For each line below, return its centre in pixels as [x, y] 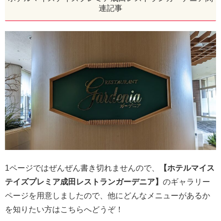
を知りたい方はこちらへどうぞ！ [64, 209]
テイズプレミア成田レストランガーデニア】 [84, 182]
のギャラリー [186, 182]
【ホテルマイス [187, 168]
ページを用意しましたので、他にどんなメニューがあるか [108, 195]
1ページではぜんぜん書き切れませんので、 [82, 168]
